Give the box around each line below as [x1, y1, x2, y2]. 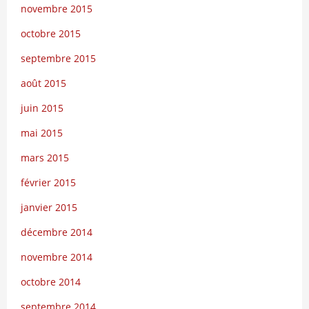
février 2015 [21, 176, 76, 189]
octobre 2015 [21, 27, 81, 40]
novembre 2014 [21, 250, 92, 263]
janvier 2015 [21, 201, 77, 214]
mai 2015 [21, 126, 63, 139]
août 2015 [21, 77, 66, 90]
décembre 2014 [21, 226, 92, 239]
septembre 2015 [21, 52, 96, 65]
